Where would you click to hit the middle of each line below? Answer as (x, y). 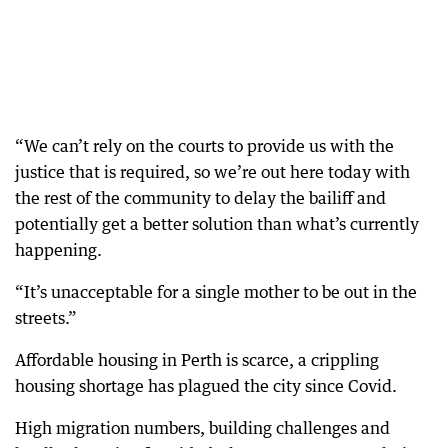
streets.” (46, 317)
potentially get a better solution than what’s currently (217, 223)
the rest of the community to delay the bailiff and (200, 197)
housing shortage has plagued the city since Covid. (206, 385)
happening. (58, 249)
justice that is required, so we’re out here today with (212, 171)
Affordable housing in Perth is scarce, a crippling (197, 359)
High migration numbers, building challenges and (202, 427)
